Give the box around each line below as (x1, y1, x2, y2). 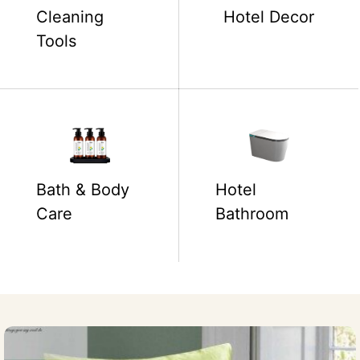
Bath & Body (36, 180, 129, 199)
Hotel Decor (223, 7, 314, 27)
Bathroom (215, 204, 288, 223)
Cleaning (36, 7, 104, 27)
